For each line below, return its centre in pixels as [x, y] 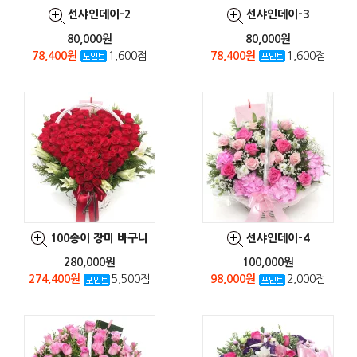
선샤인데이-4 [277, 238]
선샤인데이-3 [277, 15]
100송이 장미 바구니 [99, 238]
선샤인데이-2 [99, 15]
